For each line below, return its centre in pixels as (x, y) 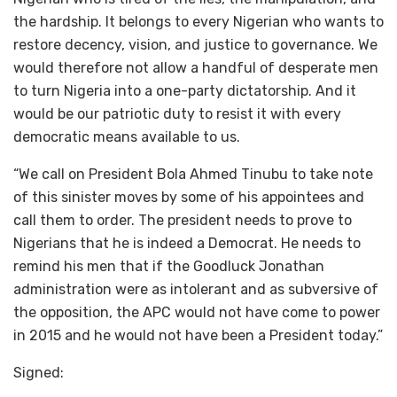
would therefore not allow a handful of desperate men (196, 67)
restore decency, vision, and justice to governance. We (195, 44)
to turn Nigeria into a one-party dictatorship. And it (185, 90)
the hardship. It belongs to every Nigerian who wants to (198, 21)
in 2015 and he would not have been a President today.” (198, 335)
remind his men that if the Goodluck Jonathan (169, 266)
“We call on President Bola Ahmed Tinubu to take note (193, 174)
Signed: (39, 372)
